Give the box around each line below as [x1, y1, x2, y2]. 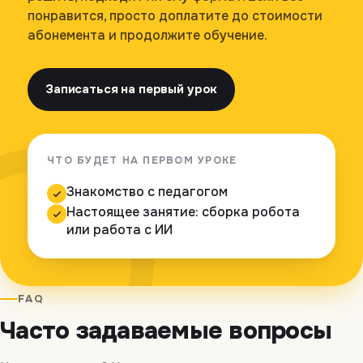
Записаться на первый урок [45, 81, 218, 98]
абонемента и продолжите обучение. [28, 27, 267, 45]
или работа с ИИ [66, 221, 173, 239]
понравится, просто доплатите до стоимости [28, 7, 322, 25]
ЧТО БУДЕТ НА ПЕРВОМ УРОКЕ [47, 154, 237, 168]
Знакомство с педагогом [66, 183, 228, 201]
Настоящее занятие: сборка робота [66, 203, 300, 221]
